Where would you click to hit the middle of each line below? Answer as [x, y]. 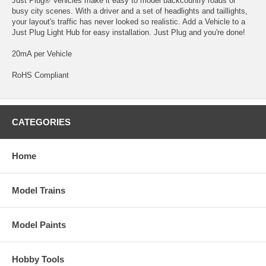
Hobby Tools [38, 259]
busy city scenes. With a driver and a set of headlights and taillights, [130, 11]
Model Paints [39, 224]
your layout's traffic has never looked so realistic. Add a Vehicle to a [129, 21]
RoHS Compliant [40, 75]
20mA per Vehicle [42, 53]
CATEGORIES [41, 122]
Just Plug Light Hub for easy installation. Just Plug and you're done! [129, 32]
